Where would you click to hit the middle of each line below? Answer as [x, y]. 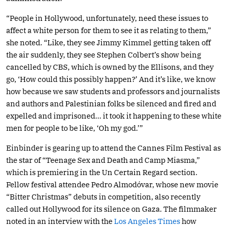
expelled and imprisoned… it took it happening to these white [114, 116]
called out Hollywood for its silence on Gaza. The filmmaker [111, 209]
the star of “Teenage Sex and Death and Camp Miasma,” [103, 160]
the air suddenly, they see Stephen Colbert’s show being [104, 54]
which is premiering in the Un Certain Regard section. [102, 172]
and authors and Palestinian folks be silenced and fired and [111, 103]
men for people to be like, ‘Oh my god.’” [75, 128]
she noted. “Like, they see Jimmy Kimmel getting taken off [108, 42]
